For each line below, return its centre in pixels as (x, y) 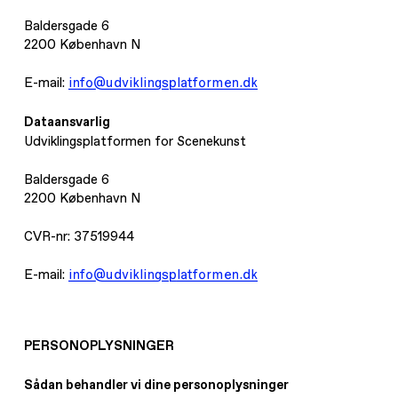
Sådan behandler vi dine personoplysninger (157, 385)
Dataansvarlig (68, 121)
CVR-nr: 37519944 (80, 235)
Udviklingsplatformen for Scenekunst (135, 140)
